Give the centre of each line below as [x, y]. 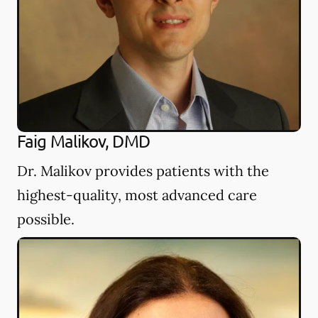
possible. [46, 219]
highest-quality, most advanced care [137, 194]
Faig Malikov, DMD [83, 141]
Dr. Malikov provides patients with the [143, 170]
